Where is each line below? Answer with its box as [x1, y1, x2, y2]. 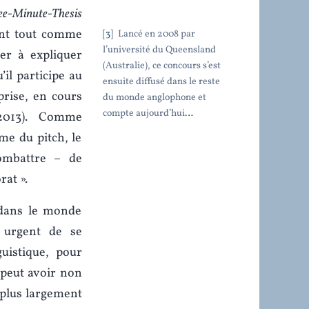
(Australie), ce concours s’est [102, 59, 221, 72]
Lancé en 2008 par [115, 27, 195, 41]
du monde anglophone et [102, 90, 206, 104]
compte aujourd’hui [102, 106, 185, 120]
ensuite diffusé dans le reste [102, 74, 220, 88]
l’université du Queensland [102, 43, 216, 57]
